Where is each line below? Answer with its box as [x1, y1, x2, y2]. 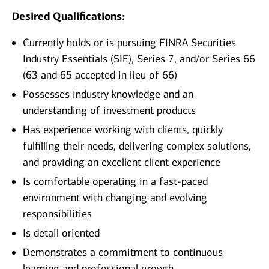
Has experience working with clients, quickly [23, 123, 223, 137]
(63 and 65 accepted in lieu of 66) [23, 68, 177, 82]
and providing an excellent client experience [23, 156, 220, 169]
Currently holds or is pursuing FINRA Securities [23, 36, 236, 50]
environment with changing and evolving [23, 191, 207, 205]
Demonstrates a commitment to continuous [23, 246, 223, 259]
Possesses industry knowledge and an [23, 88, 193, 101]
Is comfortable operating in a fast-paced [23, 175, 208, 189]
